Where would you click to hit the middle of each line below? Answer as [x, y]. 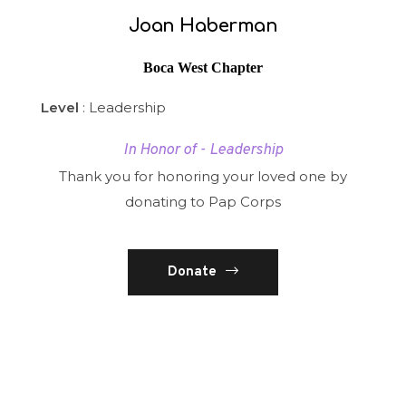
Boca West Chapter [203, 67]
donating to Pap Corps [203, 201]
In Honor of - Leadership [203, 150]
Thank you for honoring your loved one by [203, 176]
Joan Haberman [203, 26]
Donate [192, 272]
